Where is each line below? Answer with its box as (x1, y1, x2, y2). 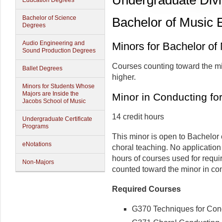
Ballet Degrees (22, 65, 62, 72)
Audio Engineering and (22, 40, 85, 47)
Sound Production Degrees (22, 47, 96, 54)
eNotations (22, 141, 52, 148)
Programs (22, 123, 49, 130)
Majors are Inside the (22, 90, 79, 97)
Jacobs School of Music (22, 98, 86, 105)
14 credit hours (112, 112, 164, 121)
